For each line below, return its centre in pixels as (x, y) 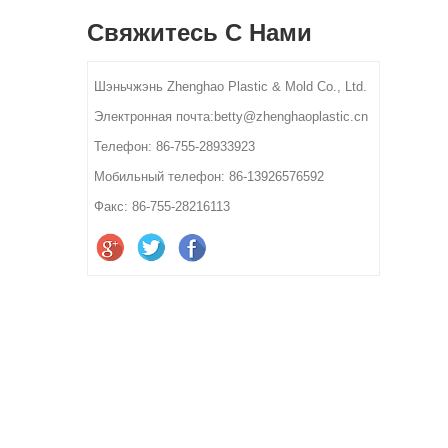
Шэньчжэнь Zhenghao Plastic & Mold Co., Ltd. (230, 86)
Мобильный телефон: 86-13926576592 (209, 176)
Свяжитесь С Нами (199, 32)
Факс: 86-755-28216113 (162, 206)
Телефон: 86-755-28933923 (174, 146)
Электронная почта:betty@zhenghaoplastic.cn (231, 116)
